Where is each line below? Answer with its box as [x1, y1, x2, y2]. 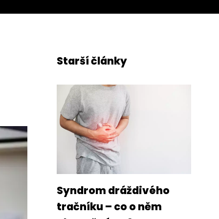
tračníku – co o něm [57, 199, 162, 214]
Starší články [57, 54, 127, 68]
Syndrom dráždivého [57, 183, 170, 197]
